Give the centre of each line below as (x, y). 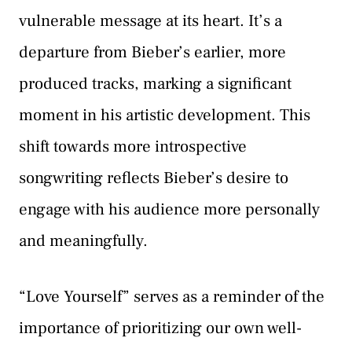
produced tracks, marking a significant (155, 83)
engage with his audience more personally (169, 209)
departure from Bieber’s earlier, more (152, 52)
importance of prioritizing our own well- (160, 328)
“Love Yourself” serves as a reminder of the (172, 297)
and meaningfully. (83, 240)
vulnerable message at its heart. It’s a (150, 20)
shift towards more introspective (133, 146)
